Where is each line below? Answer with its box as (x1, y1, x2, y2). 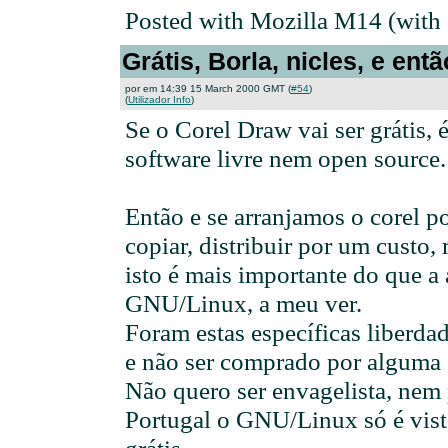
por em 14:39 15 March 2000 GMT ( (125, 83, 291, 94)
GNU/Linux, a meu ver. (125, 289, 362, 317)
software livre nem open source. (125, 144, 446, 172)
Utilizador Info (128, 94, 191, 105)
